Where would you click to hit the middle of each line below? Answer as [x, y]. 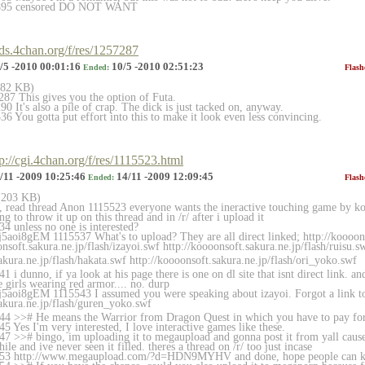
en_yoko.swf [122, 303]
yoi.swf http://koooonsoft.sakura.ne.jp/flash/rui [234, 246]
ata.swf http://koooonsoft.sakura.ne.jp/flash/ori [201, 260]
